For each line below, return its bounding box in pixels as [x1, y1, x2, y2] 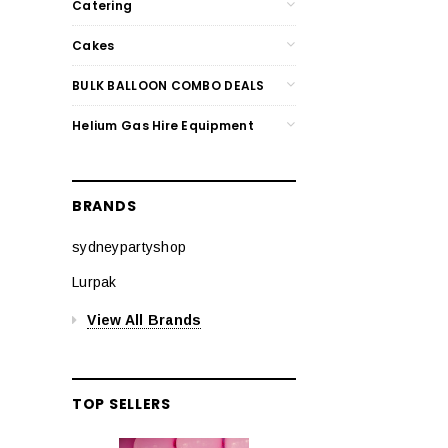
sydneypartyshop [72, 238, 187, 255]
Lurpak [72, 273, 117, 290]
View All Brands [87, 311, 202, 328]
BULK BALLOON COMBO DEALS [72, 76, 265, 94]
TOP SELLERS [72, 393, 171, 414]
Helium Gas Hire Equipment [72, 116, 254, 134]
